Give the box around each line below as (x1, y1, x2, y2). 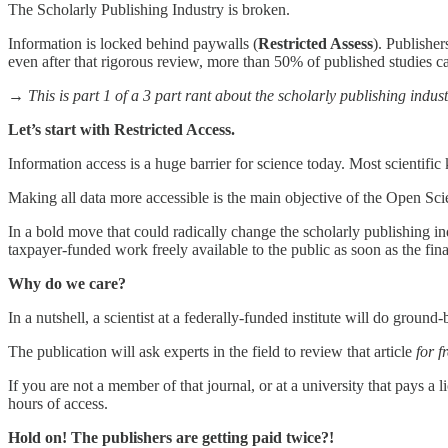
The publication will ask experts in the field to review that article (8, 343, 416, 361)
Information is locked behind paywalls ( (8, 35, 258, 53)
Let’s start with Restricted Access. (8, 121, 235, 139)
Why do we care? (8, 275, 126, 293)
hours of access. (8, 395, 108, 413)
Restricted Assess (258, 35, 373, 53)
